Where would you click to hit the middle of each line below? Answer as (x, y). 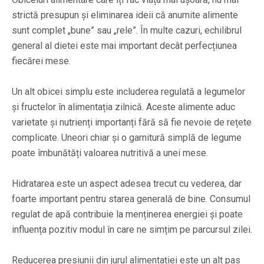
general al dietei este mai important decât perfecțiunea (124, 45)
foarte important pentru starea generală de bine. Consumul (131, 199)
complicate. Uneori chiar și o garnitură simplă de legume (127, 137)
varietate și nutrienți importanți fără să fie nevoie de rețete (132, 122)
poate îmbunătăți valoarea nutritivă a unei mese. (110, 153)
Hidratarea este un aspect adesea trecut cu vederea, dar (127, 183)
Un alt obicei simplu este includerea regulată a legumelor (128, 91)
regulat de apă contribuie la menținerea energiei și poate (127, 214)
